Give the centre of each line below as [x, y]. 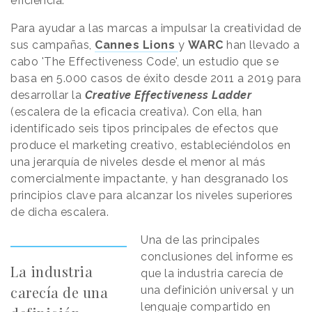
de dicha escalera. [60, 212]
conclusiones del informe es [217, 257]
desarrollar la [48, 95]
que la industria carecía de [212, 274]
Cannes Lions [136, 45]
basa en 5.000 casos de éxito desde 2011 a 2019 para [156, 79]
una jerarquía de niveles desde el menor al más [138, 162]
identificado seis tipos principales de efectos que [144, 129]
